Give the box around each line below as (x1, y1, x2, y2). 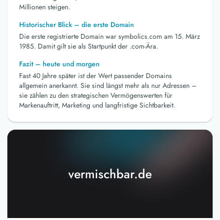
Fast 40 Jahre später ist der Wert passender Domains (19, 71, 172, 81)
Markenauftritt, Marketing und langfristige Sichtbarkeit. (19, 100, 175, 110)
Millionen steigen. (19, 2, 70, 12)
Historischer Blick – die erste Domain (19, 20, 134, 30)
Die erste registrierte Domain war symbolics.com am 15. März (19, 31, 200, 42)
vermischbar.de (68, 165, 152, 183)
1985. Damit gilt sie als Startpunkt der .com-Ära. (19, 41, 158, 52)
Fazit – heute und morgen (19, 59, 100, 69)
